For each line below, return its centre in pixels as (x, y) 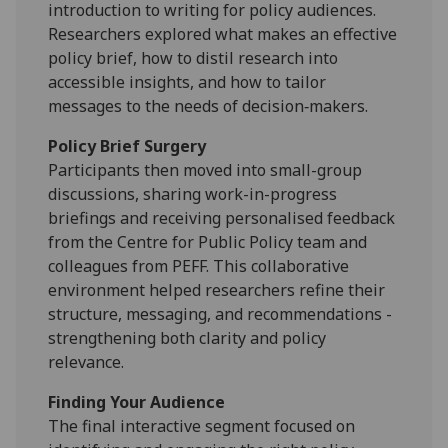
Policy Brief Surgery (127, 145)
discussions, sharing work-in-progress (193, 193)
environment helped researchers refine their (217, 289)
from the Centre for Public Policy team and (208, 241)
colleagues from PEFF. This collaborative (199, 265)
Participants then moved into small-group (205, 169)
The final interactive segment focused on (202, 425)
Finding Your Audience (137, 401)
